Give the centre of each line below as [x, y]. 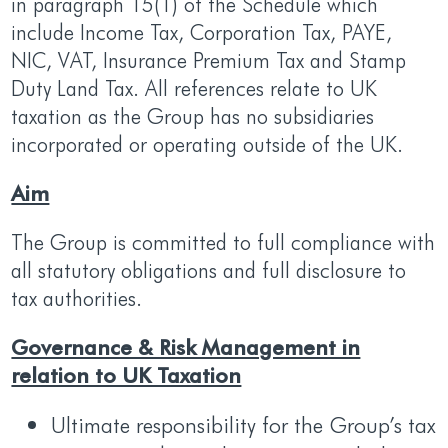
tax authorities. [77, 296]
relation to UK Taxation [126, 373]
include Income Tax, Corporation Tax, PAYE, [202, 31]
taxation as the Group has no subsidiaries [193, 115]
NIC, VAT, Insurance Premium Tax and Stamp [209, 59]
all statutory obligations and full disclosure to [209, 268]
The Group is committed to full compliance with [223, 240]
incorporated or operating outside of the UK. [207, 143]
